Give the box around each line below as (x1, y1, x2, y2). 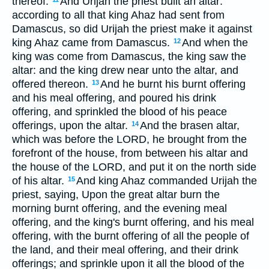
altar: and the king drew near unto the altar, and (12, 64, 238, 76)
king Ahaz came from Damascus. (12, 36, 173, 49)
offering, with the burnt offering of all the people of (12, 229, 249, 242)
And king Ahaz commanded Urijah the (76, 174, 257, 187)
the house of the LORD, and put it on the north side (12, 160, 256, 173)
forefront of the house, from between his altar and (12, 147, 248, 159)
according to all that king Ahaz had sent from (12, 8, 225, 21)
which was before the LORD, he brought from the (12, 133, 247, 145)
